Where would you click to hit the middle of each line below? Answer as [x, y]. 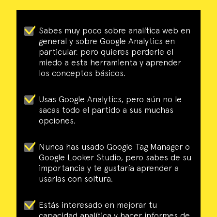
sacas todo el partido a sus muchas [106, 111]
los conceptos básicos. [82, 74]
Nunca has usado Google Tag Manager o [114, 147]
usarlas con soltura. [76, 179]
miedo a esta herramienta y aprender [110, 63]
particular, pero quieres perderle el [106, 53]
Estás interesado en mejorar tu [98, 206]
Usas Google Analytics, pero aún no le [110, 100]
